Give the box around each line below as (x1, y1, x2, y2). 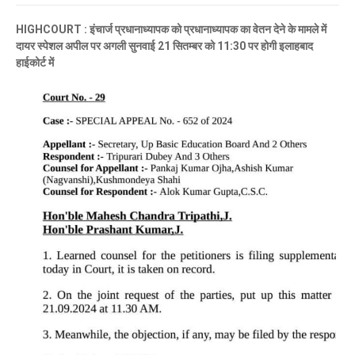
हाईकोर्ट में (16, 56, 54, 69)
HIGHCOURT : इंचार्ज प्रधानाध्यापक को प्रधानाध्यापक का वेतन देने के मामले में (16, 23, 326, 36)
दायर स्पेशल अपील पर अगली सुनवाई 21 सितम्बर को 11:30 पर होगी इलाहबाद (16, 40, 313, 52)
